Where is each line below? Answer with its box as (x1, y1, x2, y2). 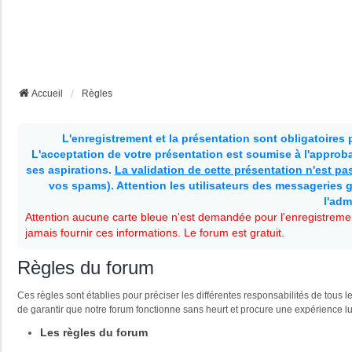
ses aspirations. (25, 163, 115, 176)
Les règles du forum (39, 325, 148, 339)
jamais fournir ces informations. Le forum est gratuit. (25, 226, 284, 239)
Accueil (31, 87, 63, 99)
